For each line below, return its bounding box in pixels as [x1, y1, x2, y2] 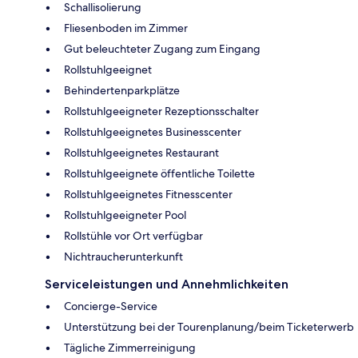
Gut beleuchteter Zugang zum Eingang [64, 41, 261, 56]
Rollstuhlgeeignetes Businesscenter [64, 124, 241, 139]
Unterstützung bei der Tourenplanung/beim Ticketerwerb [64, 319, 354, 334]
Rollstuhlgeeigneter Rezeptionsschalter [64, 103, 259, 118]
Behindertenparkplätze [64, 82, 180, 97]
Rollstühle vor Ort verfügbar [64, 228, 203, 243]
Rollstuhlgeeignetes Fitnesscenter [64, 186, 233, 201]
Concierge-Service [64, 298, 157, 313]
